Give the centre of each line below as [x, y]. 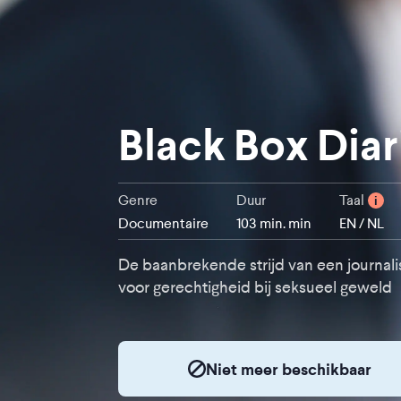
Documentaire [163, 223]
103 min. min [274, 223]
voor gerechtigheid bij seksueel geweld [255, 287]
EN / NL [362, 223]
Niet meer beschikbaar [288, 369]
